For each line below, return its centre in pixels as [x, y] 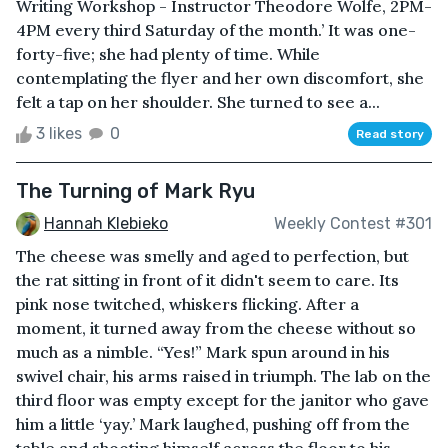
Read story [390, 133]
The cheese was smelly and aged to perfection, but [212, 256]
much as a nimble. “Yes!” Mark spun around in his [203, 352]
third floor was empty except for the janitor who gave [222, 400]
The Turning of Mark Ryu [135, 190]
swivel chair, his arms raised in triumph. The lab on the [223, 376]
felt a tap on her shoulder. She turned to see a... [198, 101]
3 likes [59, 133]
